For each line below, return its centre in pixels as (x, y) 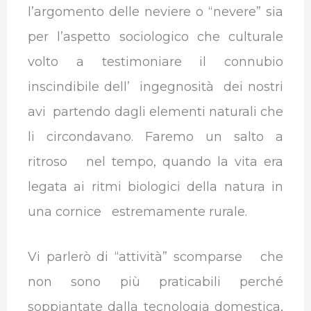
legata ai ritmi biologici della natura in (155, 186)
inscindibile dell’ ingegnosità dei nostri (155, 86)
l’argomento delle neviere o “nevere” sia (155, 11)
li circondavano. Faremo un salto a (155, 136)
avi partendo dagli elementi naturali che (155, 111)
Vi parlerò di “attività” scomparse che (155, 257)
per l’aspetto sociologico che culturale (155, 36)
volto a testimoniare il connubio (155, 61)
